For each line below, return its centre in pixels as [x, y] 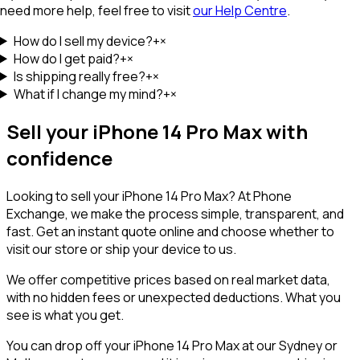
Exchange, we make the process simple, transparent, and [175, 214]
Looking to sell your [64, 196]
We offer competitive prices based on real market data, [168, 280]
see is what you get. [65, 315]
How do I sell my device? [83, 41]
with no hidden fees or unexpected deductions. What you [174, 298]
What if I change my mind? [88, 94]
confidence [59, 158]
